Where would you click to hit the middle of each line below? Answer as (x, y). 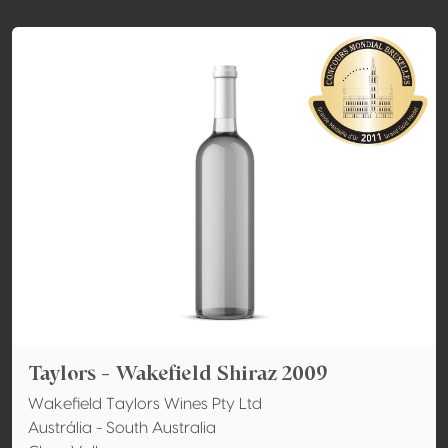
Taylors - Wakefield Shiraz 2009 (177, 373)
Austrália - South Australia (122, 428)
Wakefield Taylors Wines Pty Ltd (145, 404)
